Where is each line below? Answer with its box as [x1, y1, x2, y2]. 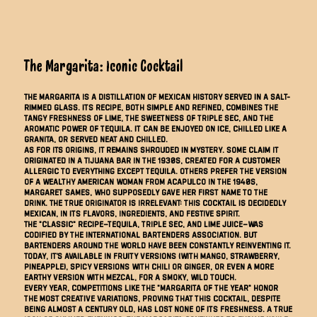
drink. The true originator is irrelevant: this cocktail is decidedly [24, 197, 287, 207]
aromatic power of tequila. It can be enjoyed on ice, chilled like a [24, 123, 287, 133]
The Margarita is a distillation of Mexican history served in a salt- [24, 91, 291, 101]
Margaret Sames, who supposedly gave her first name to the [24, 187, 268, 197]
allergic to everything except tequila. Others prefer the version [24, 166, 287, 175]
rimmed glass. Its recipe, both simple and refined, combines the [24, 102, 279, 112]
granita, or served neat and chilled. [24, 134, 168, 144]
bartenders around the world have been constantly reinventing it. [24, 240, 292, 250]
